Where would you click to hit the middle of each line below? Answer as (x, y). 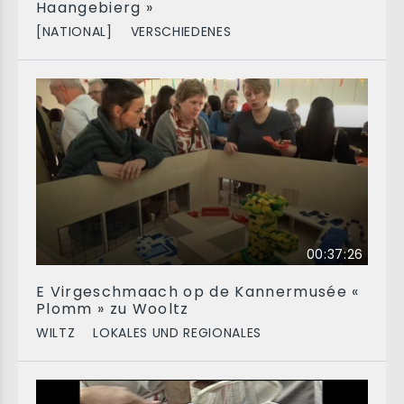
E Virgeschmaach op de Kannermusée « (198, 292)
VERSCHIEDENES (181, 32)
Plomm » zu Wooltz (113, 309)
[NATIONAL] (74, 32)
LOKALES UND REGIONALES (178, 333)
